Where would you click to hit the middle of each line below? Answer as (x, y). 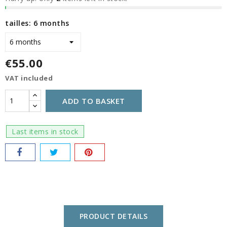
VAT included (29, 78)
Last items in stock (45, 131)
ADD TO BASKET (94, 101)
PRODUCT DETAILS (113, 216)
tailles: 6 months (37, 23)
